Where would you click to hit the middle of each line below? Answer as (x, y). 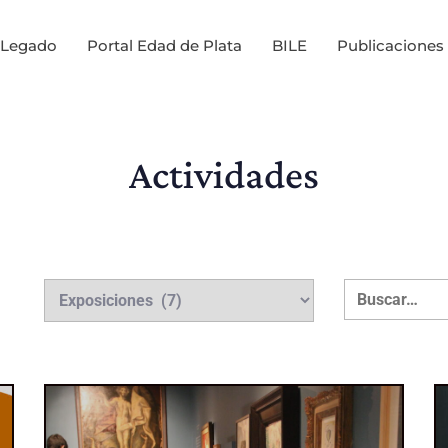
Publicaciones (390, 45)
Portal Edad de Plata (164, 45)
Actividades (224, 174)
